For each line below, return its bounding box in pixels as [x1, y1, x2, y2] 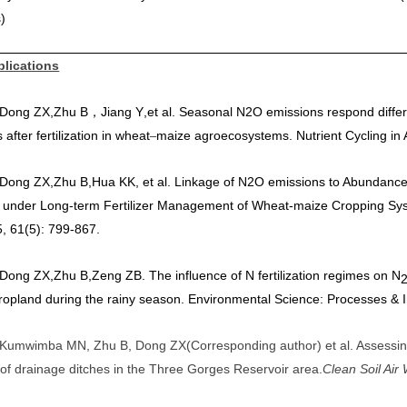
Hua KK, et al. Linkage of [92, 174, 235, 189]
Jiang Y [101, 104, 144, 119]
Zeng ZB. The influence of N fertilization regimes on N [92, 268, 402, 283]
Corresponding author [191, 338, 318, 352]
